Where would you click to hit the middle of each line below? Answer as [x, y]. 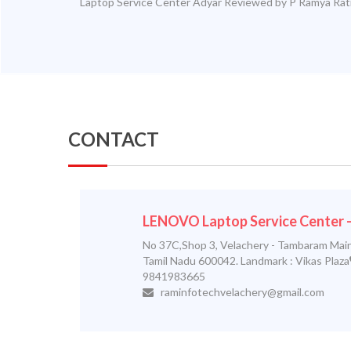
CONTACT [114, 139]
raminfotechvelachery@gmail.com [239, 292]
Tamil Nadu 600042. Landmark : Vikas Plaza [246, 261]
